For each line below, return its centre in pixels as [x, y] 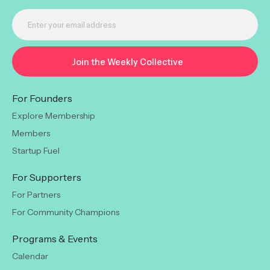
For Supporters [47, 177]
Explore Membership [54, 115]
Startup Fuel [36, 150]
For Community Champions [66, 212]
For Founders [42, 98]
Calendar [30, 256]
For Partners [36, 194]
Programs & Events [55, 238]
